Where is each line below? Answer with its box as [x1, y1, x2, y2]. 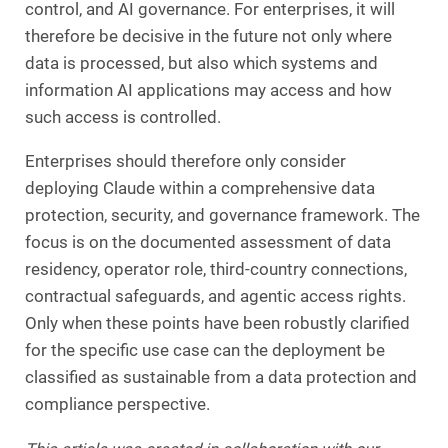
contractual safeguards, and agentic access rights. [25, 287, 406, 307]
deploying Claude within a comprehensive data [25, 179, 375, 199]
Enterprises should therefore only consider [25, 152, 346, 172]
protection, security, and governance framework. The [25, 206, 420, 226]
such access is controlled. [25, 108, 221, 127]
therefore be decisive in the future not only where [25, 27, 392, 46]
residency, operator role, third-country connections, [25, 260, 407, 280]
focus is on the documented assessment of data [25, 233, 391, 253]
